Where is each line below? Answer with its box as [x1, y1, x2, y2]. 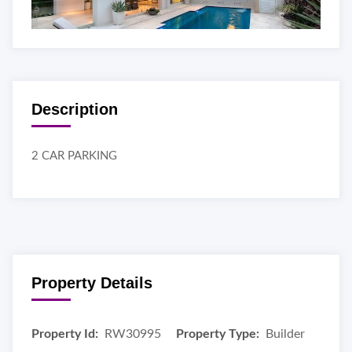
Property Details [31, 273, 152, 291]
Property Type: [176, 327, 259, 340]
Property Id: [31, 327, 98, 340]
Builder [266, 327, 305, 340]
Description [31, 100, 118, 118]
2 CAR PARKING [31, 149, 117, 162]
